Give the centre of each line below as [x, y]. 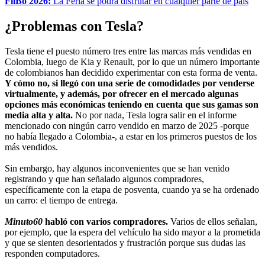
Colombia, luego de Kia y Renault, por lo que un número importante [132, 62]
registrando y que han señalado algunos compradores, [104, 179]
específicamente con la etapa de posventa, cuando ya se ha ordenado [132, 189]
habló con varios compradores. [106, 221]
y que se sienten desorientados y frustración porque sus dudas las [125, 243]
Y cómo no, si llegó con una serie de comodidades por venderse [130, 83]
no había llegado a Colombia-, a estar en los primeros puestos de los [131, 136]
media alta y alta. [40, 115]
